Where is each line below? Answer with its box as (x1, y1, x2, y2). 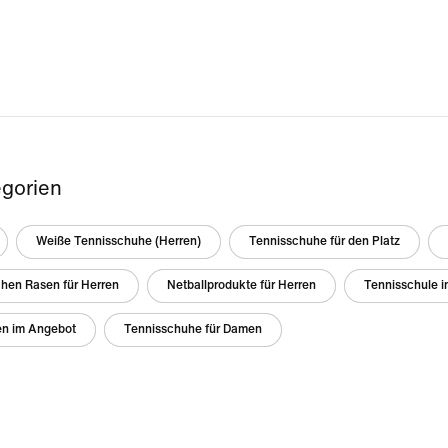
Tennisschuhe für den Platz (249, 235, 400, 248)
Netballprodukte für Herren (167, 279, 316, 292)
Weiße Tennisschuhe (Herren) (36, 235, 201, 248)
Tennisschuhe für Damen (124, 323, 262, 336)
